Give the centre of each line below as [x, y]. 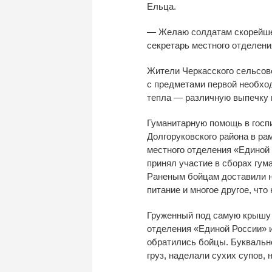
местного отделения [190, 149]
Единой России [230, 228]
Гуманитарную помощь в [198, 123]
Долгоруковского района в [201, 136]
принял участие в [183, 163]
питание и [167, 189]
